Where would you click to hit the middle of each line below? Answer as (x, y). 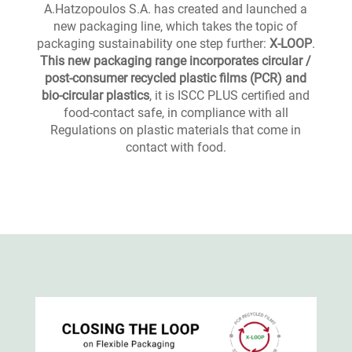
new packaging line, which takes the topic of (176, 27)
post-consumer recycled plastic (132, 79)
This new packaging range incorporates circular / (176, 61)
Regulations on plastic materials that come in (176, 130)
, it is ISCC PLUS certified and (230, 96)
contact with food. (176, 148)
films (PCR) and (263, 79)
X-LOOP (290, 44)
